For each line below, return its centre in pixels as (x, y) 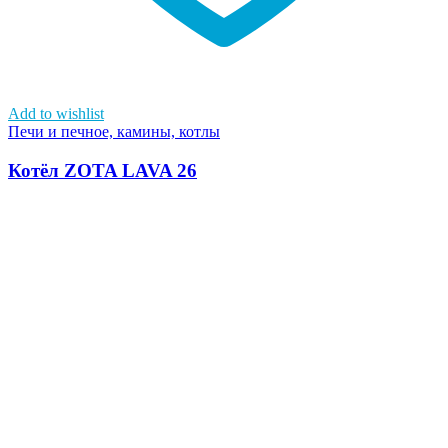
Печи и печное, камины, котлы (114, 132)
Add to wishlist (56, 114)
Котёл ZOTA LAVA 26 (102, 170)
